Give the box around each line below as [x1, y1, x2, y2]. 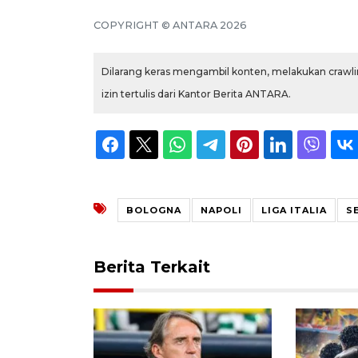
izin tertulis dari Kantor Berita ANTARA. [101, 87, 291, 100]
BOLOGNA [126, 204, 181, 216]
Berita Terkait [93, 257, 210, 276]
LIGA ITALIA [261, 204, 327, 216]
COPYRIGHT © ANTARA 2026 [93, 18, 247, 31]
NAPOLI [201, 204, 242, 216]
